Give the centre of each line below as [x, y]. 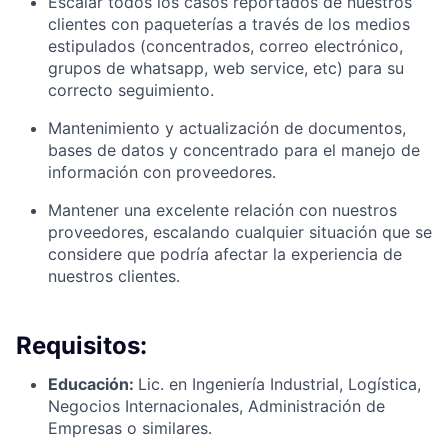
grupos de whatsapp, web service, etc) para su [226, 68]
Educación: [93, 384]
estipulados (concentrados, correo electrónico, [225, 46]
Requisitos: [81, 346]
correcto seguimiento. [131, 90]
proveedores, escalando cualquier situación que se [240, 232]
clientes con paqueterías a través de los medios [229, 24]
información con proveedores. [162, 172]
